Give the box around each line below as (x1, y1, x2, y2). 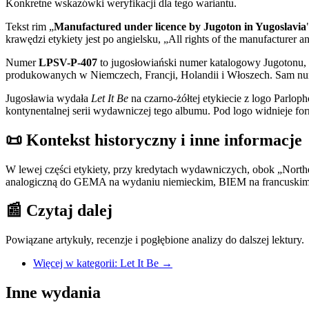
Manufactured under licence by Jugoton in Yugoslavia (54, 20, 306, 32)
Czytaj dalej (22, 201, 112, 220)
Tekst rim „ (6, 20, 54, 32)
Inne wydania (6, 283, 101, 302)
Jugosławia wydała (6, 92, 91, 104)
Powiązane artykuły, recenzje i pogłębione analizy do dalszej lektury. (6, 234, 304, 246)
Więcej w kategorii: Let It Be (33, 257, 159, 270)
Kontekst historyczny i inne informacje (22, 130, 302, 149)
